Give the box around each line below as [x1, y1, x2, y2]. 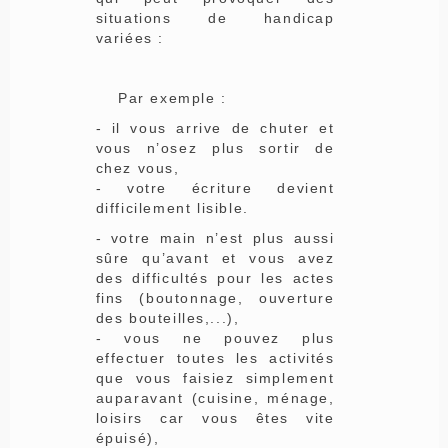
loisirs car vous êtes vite [95, 409, 335, 426]
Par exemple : [95, 89, 227, 106]
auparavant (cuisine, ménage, [95, 389, 335, 406]
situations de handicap [95, 9, 335, 26]
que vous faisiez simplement [95, 369, 335, 386]
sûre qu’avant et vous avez [95, 249, 335, 266]
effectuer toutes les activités [95, 349, 335, 366]
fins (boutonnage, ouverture [95, 289, 335, 306]
